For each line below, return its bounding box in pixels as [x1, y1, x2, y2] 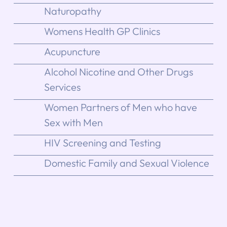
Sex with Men [44, 116, 103, 129]
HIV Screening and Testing [44, 136, 161, 149]
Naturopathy [44, 4, 101, 17]
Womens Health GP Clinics [44, 24, 160, 37]
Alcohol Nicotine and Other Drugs [44, 65, 193, 78]
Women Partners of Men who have [44, 100, 197, 113]
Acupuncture [44, 45, 100, 58]
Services [44, 80, 81, 93]
